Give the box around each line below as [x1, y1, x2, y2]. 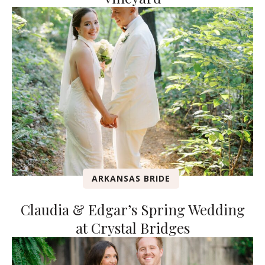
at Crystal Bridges [75, 218, 190, 238]
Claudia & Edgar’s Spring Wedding [20, 200, 245, 219]
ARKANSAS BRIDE [92, 173, 170, 185]
